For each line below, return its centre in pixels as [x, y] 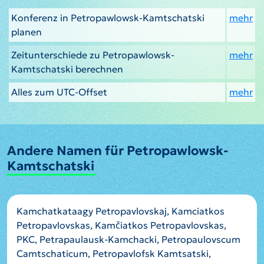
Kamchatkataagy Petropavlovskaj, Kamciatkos [121, 211]
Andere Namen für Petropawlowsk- [118, 150]
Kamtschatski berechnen [67, 69]
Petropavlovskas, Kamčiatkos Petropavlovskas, [121, 225]
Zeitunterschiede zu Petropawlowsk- [93, 55]
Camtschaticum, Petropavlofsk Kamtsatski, [114, 253]
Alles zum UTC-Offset [59, 92]
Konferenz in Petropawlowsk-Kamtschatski [108, 17]
